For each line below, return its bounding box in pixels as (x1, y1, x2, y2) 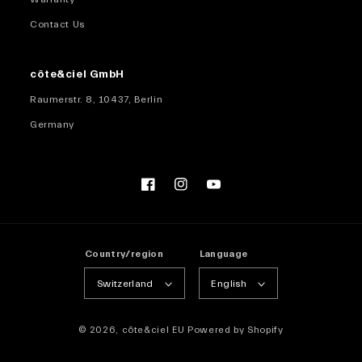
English (211, 277, 246, 289)
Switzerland (96, 277, 154, 289)
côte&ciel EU (121, 325, 185, 336)
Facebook (140, 186, 192, 198)
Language (199, 248, 248, 259)
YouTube (206, 186, 250, 198)
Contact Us (30, 19, 85, 31)
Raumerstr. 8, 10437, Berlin (30, 94, 163, 106)
